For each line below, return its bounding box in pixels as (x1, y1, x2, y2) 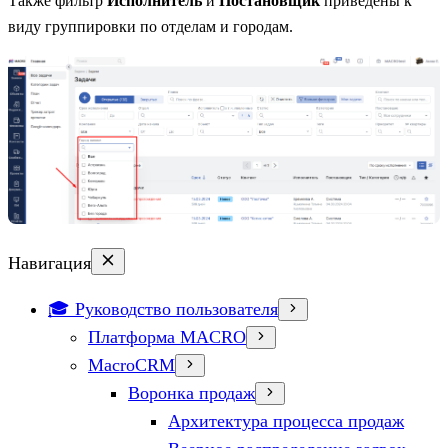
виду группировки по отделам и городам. (8, 17, 293, 35)
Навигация (8, 252, 91, 273)
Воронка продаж (128, 382, 255, 403)
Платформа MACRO (88, 326, 246, 347)
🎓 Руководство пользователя (48, 298, 278, 319)
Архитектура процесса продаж (168, 410, 404, 431)
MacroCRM (88, 354, 175, 375)
